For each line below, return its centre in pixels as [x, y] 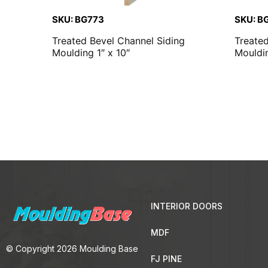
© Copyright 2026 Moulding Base [72, 248]
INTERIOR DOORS [186, 206]
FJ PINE [166, 258]
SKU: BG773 [78, 19]
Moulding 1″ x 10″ [91, 52]
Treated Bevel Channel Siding [118, 40]
